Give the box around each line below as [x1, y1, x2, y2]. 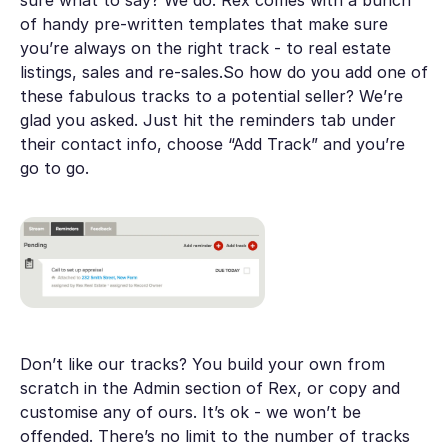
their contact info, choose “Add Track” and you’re [19, 133, 405, 154]
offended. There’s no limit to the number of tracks [19, 425, 410, 446]
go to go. [19, 157, 89, 178]
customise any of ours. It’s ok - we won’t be [19, 401, 361, 422]
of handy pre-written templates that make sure [19, 13, 388, 34]
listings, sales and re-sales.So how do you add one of [19, 61, 428, 82]
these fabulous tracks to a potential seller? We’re [19, 85, 403, 106]
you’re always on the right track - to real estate [19, 37, 391, 58]
